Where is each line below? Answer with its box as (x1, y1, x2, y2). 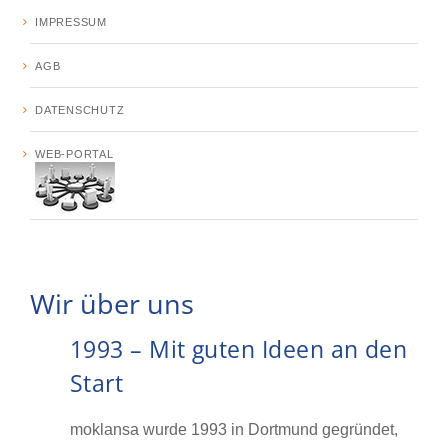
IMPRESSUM (35, 15, 107, 28)
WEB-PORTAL (35, 147, 114, 160)
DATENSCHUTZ (35, 103, 125, 116)
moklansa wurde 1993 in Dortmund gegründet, (70, 420, 398, 438)
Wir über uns (30, 284, 194, 322)
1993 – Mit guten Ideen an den (70, 333, 408, 365)
